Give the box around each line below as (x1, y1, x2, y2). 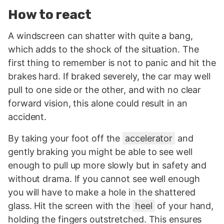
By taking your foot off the (8, 133, 123, 144)
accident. (8, 111, 47, 122)
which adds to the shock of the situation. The (8, 44, 199, 55)
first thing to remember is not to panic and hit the (8, 57, 216, 68)
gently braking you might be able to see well (8, 146, 192, 157)
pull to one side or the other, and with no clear (8, 84, 201, 95)
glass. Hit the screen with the (8, 200, 132, 211)
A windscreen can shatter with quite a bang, (8, 30, 193, 41)
